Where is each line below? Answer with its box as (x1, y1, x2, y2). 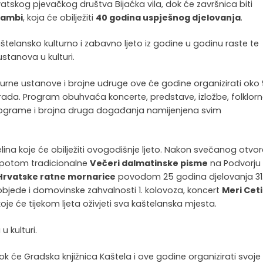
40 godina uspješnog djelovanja (96, 11, 241, 23)
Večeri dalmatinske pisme (90, 157, 208, 170)
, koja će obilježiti (23, 11, 96, 23)
